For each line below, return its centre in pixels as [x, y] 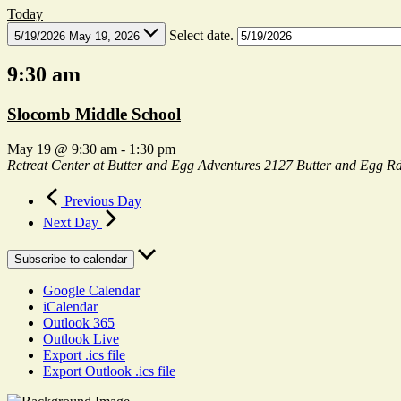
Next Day [73, 223]
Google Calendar [91, 291]
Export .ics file [84, 355]
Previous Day [101, 201]
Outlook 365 [79, 323]
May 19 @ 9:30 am [62, 149]
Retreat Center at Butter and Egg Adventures [136, 166]
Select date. [203, 35]
